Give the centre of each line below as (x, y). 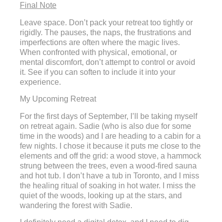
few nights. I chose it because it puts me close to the (110, 146)
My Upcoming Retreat (58, 99)
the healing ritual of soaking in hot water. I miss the (108, 185)
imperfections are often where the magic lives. (100, 42)
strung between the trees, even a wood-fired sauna (108, 166)
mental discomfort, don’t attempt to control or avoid (108, 62)
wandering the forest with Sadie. (76, 205)
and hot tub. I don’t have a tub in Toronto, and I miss (110, 175)
